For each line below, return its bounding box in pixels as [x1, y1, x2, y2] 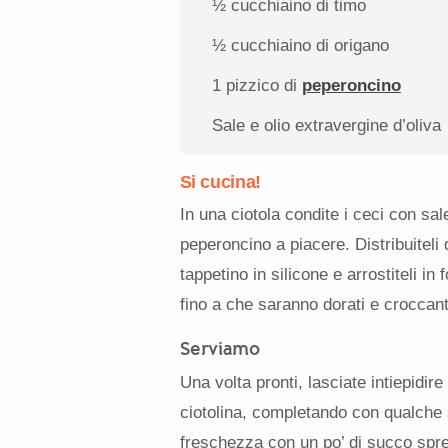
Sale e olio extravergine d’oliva [211, 116, 441, 136]
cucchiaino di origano [225, 36, 389, 56]
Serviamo [179, 336, 260, 360]
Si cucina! [179, 171, 261, 192]
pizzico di [220, 76, 302, 96]
